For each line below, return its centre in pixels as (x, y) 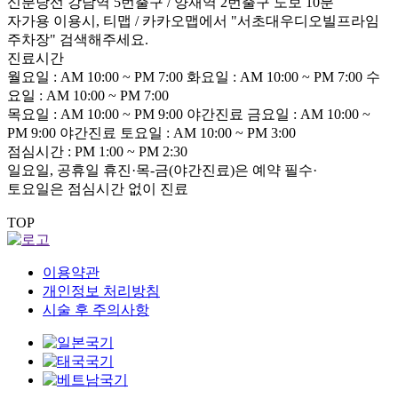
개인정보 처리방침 (101, 291)
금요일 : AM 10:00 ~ (309, 114)
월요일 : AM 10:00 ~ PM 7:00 (95, 77)
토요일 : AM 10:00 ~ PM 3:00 (208, 133)
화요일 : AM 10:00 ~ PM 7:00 (275, 77)
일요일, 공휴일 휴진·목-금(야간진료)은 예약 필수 (160, 170)
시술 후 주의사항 (96, 310)
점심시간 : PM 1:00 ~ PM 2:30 (97, 151)
